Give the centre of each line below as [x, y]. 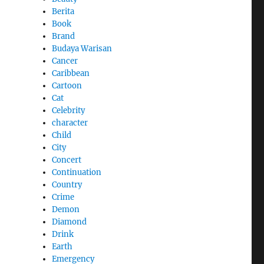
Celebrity [69, 110]
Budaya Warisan [82, 48]
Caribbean [71, 73]
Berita [63, 11]
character [70, 123]
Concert [67, 160]
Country [67, 184]
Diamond [70, 222]
